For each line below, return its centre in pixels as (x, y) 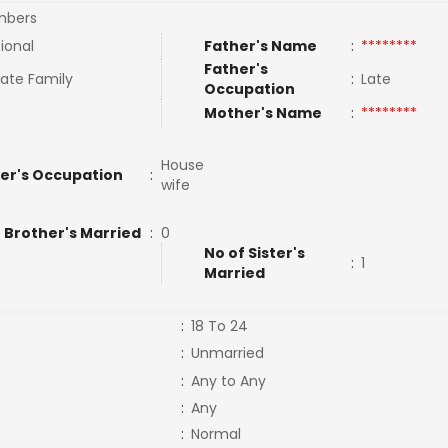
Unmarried (227, 353)
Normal (215, 434)
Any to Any (228, 381)
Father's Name (260, 46)
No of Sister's (254, 253)
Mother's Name (264, 113)
